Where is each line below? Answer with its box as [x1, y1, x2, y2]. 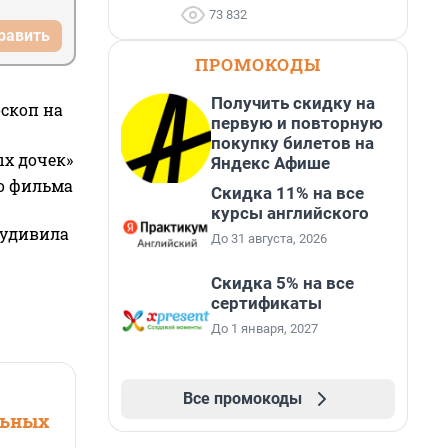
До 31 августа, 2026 [211, 231, 327, 246]
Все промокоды [182, 389, 302, 408]
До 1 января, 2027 [211, 321, 318, 336]
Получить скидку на [211, 93, 375, 113]
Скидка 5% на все [211, 273, 354, 293]
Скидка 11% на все [211, 183, 364, 203]
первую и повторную [211, 113, 383, 133]
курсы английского [211, 203, 369, 223]
